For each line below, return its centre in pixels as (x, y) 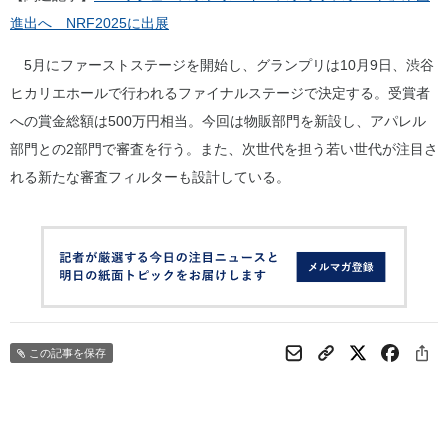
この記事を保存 (67, 352)
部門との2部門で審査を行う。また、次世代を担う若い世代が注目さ (224, 149)
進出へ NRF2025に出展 (89, 23)
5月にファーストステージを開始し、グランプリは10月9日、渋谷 (222, 65)
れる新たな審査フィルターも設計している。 (150, 177)
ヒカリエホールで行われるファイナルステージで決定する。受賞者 (220, 93)
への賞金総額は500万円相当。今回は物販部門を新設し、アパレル (218, 121)
